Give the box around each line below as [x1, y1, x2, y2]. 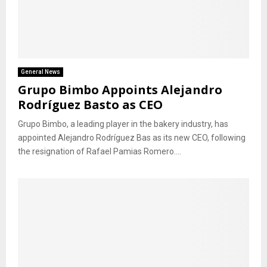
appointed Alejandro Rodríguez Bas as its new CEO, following [18, 132, 246, 142]
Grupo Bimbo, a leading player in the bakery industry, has [18, 119, 228, 129]
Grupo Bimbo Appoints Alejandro [18, 81, 222, 98]
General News [21, 68, 60, 75]
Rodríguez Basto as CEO [18, 96, 163, 113]
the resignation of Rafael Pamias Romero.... [18, 146, 181, 156]
